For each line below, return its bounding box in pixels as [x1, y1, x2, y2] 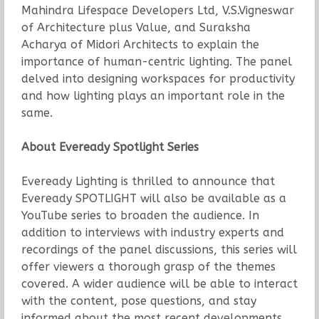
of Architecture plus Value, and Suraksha [21, 21, 251, 35]
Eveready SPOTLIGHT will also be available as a [21, 192, 286, 206]
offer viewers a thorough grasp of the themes [21, 260, 276, 274]
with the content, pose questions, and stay [21, 294, 256, 308]
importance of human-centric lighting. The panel [21, 55, 292, 69]
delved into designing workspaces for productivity [21, 72, 295, 86]
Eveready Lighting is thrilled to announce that [21, 174, 275, 189]
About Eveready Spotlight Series [21, 140, 199, 155]
